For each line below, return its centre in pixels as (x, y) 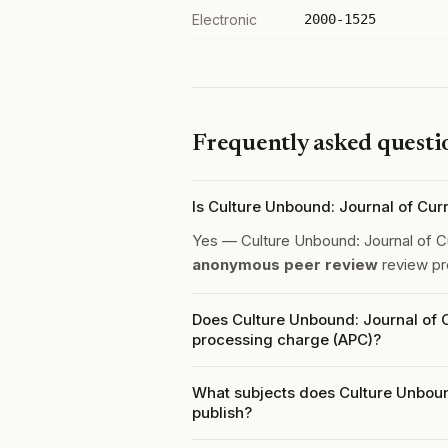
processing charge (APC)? (286, 339)
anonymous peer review (285, 264)
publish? (222, 412)
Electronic (224, 19)
